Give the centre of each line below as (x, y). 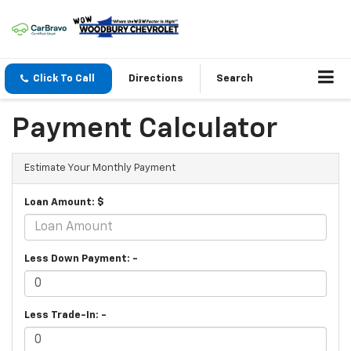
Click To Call (64, 79)
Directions (156, 79)
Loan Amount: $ (64, 203)
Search (235, 79)
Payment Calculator (145, 130)
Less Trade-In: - (65, 316)
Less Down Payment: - (81, 259)
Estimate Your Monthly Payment (100, 168)
